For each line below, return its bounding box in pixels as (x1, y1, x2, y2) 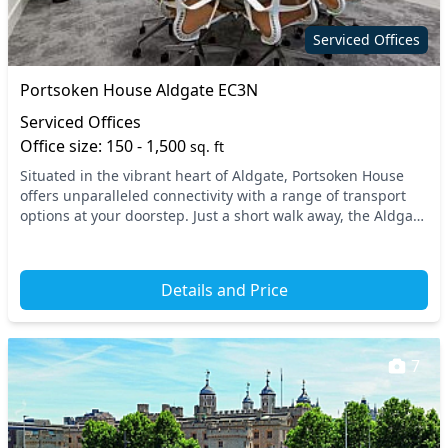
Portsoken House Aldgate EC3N (20, 79, 258, 101)
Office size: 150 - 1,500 (20, 135, 190, 157)
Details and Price (160, 279, 288, 301)
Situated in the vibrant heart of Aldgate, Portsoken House (20, 166, 404, 185)
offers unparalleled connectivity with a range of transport (20, 186, 406, 205)
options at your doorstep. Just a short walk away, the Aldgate (20, 206, 426, 225)
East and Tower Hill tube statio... (20, 226, 236, 245)
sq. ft (190, 137, 224, 156)
